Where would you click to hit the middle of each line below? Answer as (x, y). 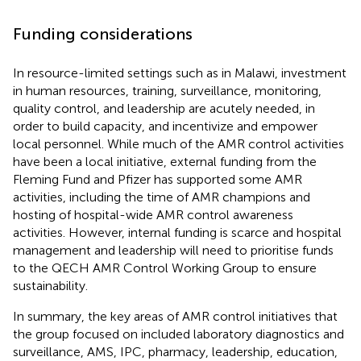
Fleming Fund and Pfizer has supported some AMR (158, 179)
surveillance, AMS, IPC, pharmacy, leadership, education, (175, 351)
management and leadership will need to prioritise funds (173, 250)
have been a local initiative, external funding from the (165, 161)
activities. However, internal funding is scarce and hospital (177, 232)
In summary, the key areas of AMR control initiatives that (175, 316)
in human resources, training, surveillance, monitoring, (167, 90)
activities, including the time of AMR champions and (162, 197)
